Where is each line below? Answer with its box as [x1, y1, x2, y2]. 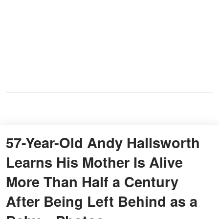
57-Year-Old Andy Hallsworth [6, 131, 200, 153]
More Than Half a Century [6, 171, 178, 192]
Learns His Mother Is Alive [6, 151, 183, 172]
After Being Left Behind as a [6, 190, 197, 211]
